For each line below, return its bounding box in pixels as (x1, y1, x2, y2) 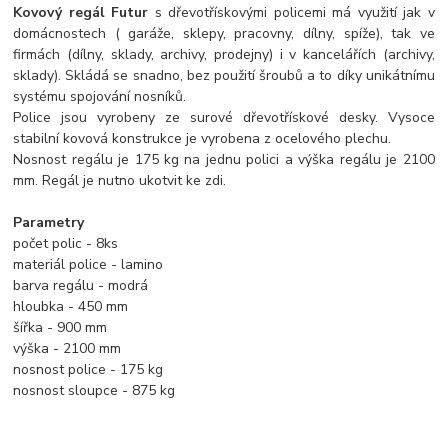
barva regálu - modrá (13, 275, 149, 295)
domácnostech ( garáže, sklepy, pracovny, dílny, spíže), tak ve (13, 23, 435, 43)
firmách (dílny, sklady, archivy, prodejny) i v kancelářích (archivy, (13, 44, 435, 64)
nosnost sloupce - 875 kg (13, 380, 176, 400)
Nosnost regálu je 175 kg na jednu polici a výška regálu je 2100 (13, 149, 435, 169)
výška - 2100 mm (13, 338, 122, 358)
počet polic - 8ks (13, 233, 119, 253)
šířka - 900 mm (13, 317, 108, 337)
